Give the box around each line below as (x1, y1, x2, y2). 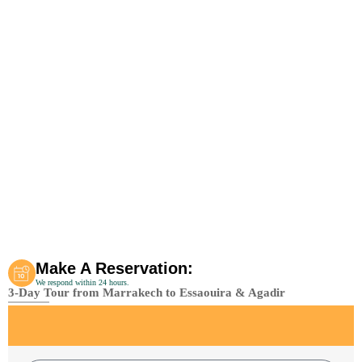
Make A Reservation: (36, 259, 193, 278)
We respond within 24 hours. (36, 278, 129, 288)
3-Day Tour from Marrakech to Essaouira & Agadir (8, 286, 285, 300)
